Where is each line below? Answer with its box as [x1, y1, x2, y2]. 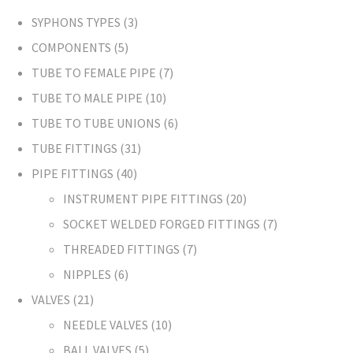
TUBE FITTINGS [32, 140, 117, 156]
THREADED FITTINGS [63, 241, 180, 257]
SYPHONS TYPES [32, 14, 121, 30]
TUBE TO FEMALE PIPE [32, 65, 156, 80]
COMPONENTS [32, 39, 111, 55]
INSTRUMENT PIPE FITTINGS [63, 191, 223, 206]
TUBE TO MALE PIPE [32, 90, 143, 106]
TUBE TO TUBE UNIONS [32, 115, 161, 131]
